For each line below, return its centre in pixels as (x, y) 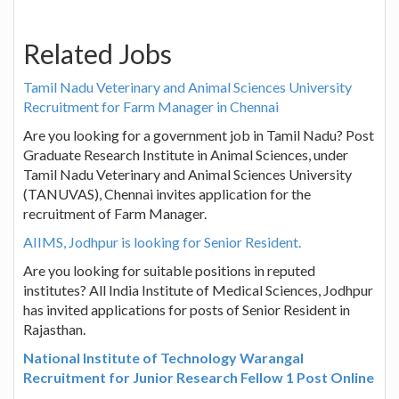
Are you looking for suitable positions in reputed (169, 270)
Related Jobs (98, 53)
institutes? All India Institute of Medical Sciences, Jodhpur (198, 289)
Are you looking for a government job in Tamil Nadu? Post (199, 134)
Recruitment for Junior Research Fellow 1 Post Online (199, 377)
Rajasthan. (54, 329)
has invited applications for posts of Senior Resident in (187, 309)
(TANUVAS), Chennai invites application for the (167, 193)
